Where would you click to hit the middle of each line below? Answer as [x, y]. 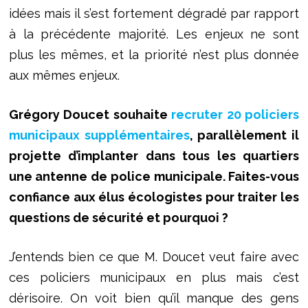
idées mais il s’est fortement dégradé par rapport [154, 13]
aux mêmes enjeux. [66, 75]
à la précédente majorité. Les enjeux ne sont [154, 34]
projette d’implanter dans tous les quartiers [154, 155]
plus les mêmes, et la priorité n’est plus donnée [154, 54]
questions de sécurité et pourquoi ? [118, 217]
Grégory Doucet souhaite [90, 114]
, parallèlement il [244, 135]
